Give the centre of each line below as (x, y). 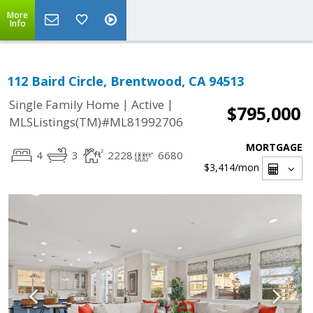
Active (148, 105)
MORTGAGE (274, 147)
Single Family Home (64, 105)
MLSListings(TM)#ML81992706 (96, 122)
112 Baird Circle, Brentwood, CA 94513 (125, 81)
